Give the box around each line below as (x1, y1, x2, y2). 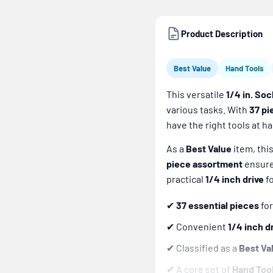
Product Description (181, 28, 263, 40)
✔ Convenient (166, 221, 228, 233)
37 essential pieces (176, 199, 259, 211)
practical (166, 173, 205, 185)
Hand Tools (225, 63, 264, 74)
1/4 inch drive (205, 173, 264, 185)
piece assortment (166, 158, 243, 170)
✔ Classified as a (166, 242, 239, 254)
